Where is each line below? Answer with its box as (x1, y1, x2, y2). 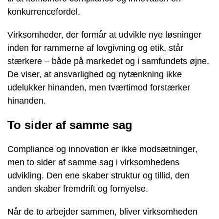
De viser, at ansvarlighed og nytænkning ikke (7, 69, 182, 79)
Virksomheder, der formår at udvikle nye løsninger (7, 29, 201, 40)
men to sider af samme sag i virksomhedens (7, 157, 179, 167)
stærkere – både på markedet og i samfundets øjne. (7, 56, 209, 66)
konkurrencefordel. (7, 6, 80, 17)
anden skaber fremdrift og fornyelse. (7, 183, 148, 194)
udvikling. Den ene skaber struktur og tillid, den (7, 170, 190, 180)
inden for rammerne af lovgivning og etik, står (7, 43, 183, 53)
